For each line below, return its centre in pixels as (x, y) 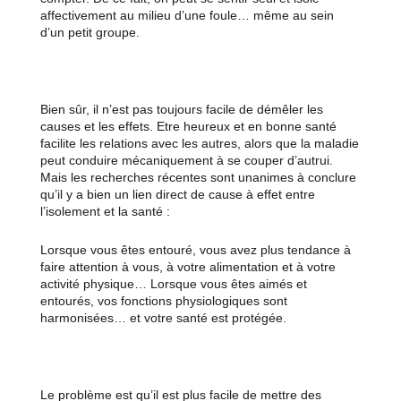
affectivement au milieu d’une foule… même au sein (187, 16)
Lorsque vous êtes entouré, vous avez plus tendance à (195, 250)
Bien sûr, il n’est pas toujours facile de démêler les (181, 110)
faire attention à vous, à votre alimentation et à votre (188, 267)
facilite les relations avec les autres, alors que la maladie (199, 144)
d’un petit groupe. (90, 33)
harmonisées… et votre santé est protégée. (163, 318)
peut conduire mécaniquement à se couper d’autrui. (186, 161)
